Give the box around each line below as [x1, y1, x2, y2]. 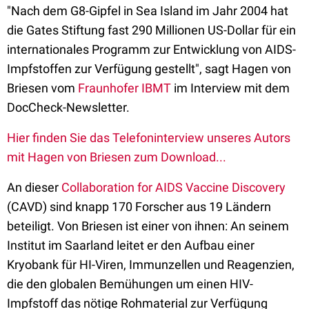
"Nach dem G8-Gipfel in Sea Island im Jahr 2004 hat [7, 3, 288, 18]
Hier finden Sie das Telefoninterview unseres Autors [7, 130, 290, 145]
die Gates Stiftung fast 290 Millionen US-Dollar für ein [7, 23, 296, 37]
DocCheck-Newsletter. [7, 100, 130, 114]
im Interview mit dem [171, 81, 290, 95]
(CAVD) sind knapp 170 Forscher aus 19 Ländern [7, 199, 271, 214]
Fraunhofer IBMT [78, 81, 171, 95]
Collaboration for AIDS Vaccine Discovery [61, 180, 286, 195]
